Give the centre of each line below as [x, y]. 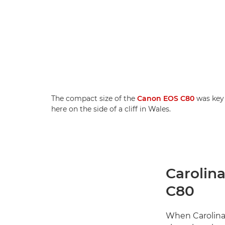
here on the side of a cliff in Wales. [111, 109]
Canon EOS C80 [166, 98]
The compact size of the [94, 98]
